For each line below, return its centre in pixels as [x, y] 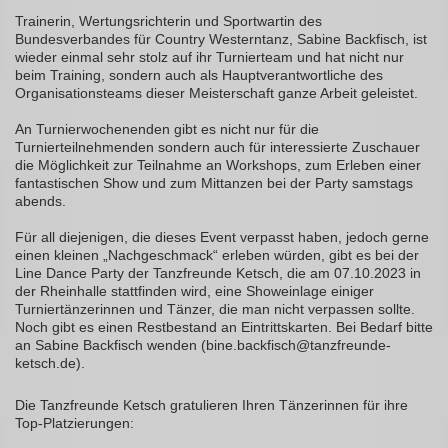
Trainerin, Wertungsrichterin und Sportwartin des [168, 21]
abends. [40, 201]
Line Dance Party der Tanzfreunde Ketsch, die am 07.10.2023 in [218, 273]
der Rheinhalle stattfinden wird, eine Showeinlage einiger [194, 291]
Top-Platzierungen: [74, 423]
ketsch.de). [50, 363]
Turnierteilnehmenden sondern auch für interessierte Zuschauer [217, 147]
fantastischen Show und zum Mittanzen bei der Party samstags [214, 183]
